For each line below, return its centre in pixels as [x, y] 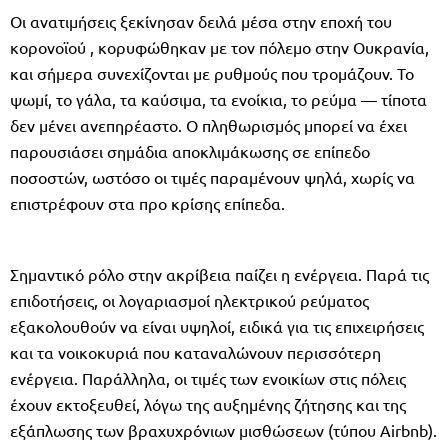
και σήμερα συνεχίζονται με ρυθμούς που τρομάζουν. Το [212, 72]
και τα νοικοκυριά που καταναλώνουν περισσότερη [195, 351]
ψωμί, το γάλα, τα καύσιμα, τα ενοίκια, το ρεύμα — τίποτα [218, 98]
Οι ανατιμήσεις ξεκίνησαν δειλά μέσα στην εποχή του [201, 20]
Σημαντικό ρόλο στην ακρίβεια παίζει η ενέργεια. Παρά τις [219, 273]
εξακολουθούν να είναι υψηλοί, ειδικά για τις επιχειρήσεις [217, 325]
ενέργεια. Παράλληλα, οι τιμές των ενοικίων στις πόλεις [208, 377]
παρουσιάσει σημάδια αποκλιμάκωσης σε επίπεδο [190, 150]
